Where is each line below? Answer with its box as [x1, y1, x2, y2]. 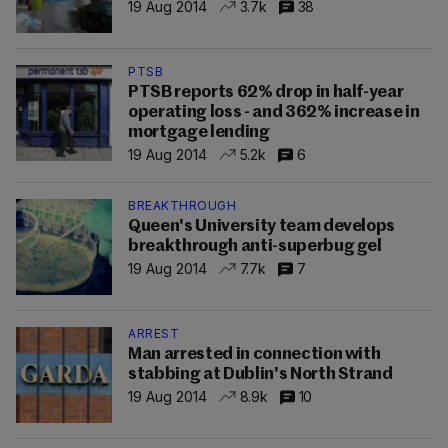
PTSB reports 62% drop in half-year [128, 84, 404, 101]
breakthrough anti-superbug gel [128, 238, 382, 255]
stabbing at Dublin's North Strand [128, 366, 393, 383]
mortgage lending [128, 124, 270, 141]
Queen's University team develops [128, 218, 396, 235]
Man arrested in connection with [128, 346, 381, 363]
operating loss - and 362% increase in [128, 104, 420, 121]
